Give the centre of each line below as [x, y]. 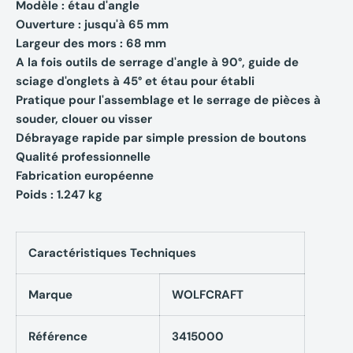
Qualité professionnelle [83, 156]
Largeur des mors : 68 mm [91, 43]
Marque [50, 294]
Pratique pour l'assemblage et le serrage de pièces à [168, 100]
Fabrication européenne [85, 175]
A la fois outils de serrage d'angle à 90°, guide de [157, 62]
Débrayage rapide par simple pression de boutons [161, 137]
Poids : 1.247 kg [59, 194]
